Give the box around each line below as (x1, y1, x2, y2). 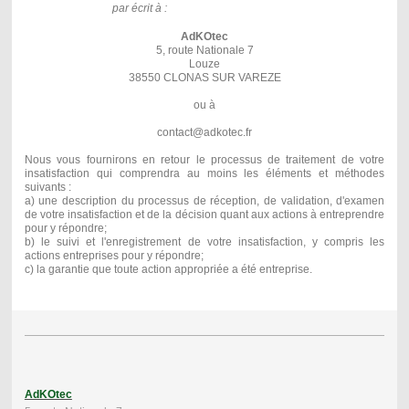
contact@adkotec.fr (157, 125, 252, 139)
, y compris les (302, 235, 385, 248)
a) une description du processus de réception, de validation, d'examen (24, 194, 385, 207)
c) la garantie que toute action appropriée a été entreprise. (24, 262, 312, 276)
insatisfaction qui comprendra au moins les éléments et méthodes (24, 166, 385, 180)
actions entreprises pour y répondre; (24, 248, 204, 262)
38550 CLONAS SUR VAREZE (128, 70, 281, 84)
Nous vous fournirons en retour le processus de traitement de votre (24, 152, 385, 166)
